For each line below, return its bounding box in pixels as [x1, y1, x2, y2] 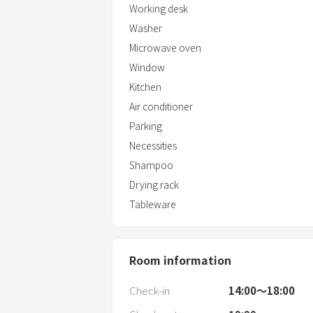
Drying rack [129, 177, 179, 192]
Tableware [129, 197, 176, 212]
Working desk [129, 1, 188, 16]
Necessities [129, 138, 177, 153]
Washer [129, 21, 162, 36]
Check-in [129, 283, 170, 298]
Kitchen [129, 80, 161, 94]
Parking [129, 119, 162, 133]
